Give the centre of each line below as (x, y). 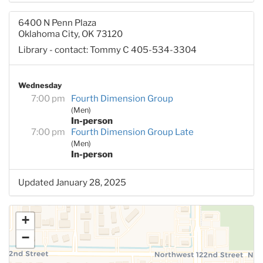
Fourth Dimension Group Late (132, 132)
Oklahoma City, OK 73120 (70, 34)
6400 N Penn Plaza (57, 23)
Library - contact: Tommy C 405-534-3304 (107, 50)
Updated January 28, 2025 (72, 182)
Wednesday (40, 85)
